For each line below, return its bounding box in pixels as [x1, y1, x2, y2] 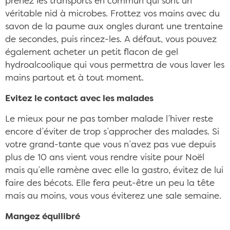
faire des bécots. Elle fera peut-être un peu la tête [5, 179, 215, 188]
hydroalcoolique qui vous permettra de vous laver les [5, 61, 224, 70]
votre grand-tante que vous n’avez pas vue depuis [5, 141, 216, 149]
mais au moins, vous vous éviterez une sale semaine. [5, 192, 221, 201]
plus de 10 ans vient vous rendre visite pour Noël [5, 154, 204, 162]
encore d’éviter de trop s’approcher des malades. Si [5, 128, 219, 137]
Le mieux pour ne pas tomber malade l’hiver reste [5, 115, 213, 124]
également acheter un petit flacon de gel [5, 48, 178, 57]
